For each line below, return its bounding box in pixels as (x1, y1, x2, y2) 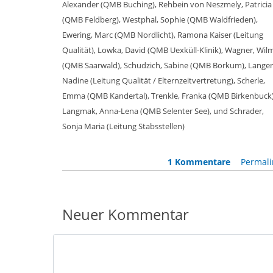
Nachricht (52, 236, 93, 248)
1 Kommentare (167, 156, 230, 168)
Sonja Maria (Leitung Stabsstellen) (62, 121, 185, 132)
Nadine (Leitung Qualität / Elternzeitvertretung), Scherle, (62, 75, 265, 87)
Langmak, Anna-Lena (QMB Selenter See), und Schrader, (62, 105, 264, 117)
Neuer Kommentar (62, 204, 189, 225)
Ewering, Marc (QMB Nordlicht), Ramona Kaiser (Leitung (62, 29, 263, 41)
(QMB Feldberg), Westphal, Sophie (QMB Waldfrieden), (62, 14, 258, 26)
